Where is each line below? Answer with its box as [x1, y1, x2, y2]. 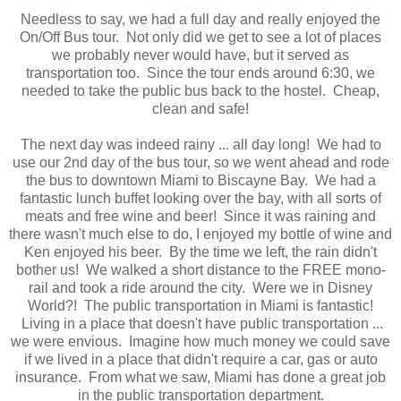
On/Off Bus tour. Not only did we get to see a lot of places [20, 29, 381, 45]
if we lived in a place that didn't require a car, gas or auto [23, 351, 378, 367]
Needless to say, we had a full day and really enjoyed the [21, 11, 380, 27]
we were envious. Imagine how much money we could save [11, 333, 390, 349]
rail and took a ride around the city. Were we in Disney [29, 279, 372, 295]
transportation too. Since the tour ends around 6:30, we [26, 64, 375, 81]
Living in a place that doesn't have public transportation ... [18, 315, 383, 331]
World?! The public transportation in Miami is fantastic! [28, 297, 373, 313]
